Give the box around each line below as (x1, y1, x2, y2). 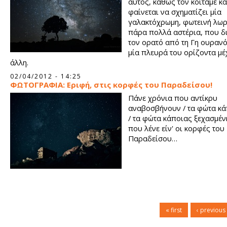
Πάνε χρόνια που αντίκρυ (128, 93, 217, 103)
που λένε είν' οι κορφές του (128, 123, 224, 133)
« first (166, 206, 182, 214)
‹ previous (197, 206, 225, 214)
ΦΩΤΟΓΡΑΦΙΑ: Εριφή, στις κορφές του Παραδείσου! (10, 80, 212, 90)
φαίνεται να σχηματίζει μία (128, 7, 221, 17)
